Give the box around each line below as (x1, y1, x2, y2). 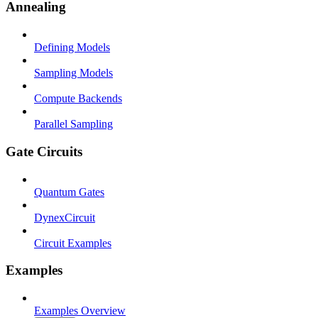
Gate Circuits (6, 143, 82, 159)
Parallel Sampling (34, 118, 113, 131)
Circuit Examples (34, 236, 111, 249)
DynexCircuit (34, 211, 95, 224)
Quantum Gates (34, 185, 104, 198)
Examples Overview (34, 305, 126, 317)
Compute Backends (34, 92, 122, 105)
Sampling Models (34, 67, 113, 79)
